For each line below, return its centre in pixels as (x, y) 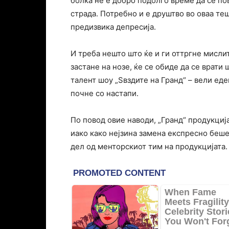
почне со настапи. (105, 93)
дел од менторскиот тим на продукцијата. (149, 146)
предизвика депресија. (113, 27)
